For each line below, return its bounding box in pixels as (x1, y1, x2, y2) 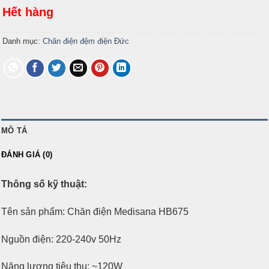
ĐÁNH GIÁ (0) (1, 150, 53, 159)
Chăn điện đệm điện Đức (43, 37, 129, 46)
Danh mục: (2, 37, 43, 46)
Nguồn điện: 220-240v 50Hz (1, 234, 121, 244)
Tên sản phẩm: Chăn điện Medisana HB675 (1, 206, 189, 217)
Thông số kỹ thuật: (1, 178, 87, 189)
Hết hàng (2, 5, 53, 19)
